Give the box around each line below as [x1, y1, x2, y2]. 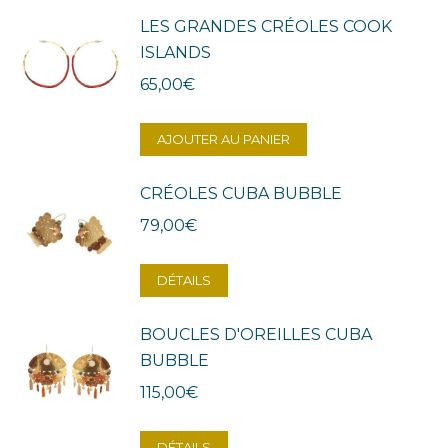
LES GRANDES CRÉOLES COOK [140, 17, 392, 37]
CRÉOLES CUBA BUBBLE [140, 184, 342, 204]
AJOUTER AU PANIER [157, 131, 290, 148]
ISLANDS [140, 43, 211, 63]
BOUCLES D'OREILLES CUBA [140, 325, 372, 345]
